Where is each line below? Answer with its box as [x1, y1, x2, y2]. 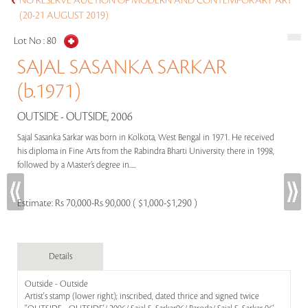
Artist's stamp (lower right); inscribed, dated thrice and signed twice [25, 291, 259, 301]
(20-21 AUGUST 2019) [19, 10, 109, 21]
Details [48, 252, 72, 261]
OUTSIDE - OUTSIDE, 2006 [17, 111, 133, 123]
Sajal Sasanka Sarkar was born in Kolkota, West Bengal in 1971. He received [17, 133, 274, 142]
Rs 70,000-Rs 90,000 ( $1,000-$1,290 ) [55, 198, 197, 209]
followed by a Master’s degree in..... [17, 160, 138, 170]
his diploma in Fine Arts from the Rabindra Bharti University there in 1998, [17, 146, 274, 156]
